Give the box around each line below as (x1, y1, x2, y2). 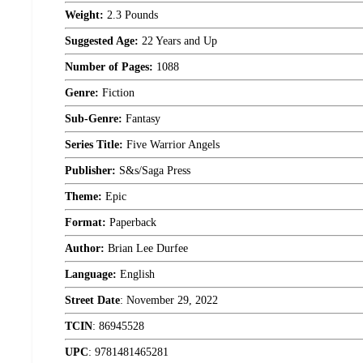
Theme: (65, 190, 102, 203)
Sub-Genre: (65, 113, 122, 125)
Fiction (99, 87, 135, 99)
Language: (65, 268, 117, 280)
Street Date (65, 294, 120, 306)
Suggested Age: (65, 35, 139, 47)
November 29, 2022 (126, 294, 218, 306)
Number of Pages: (65, 61, 153, 73)
